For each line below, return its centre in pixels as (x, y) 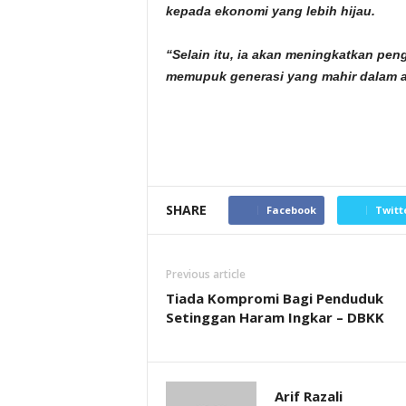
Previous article (205, 274)
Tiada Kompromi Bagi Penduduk (274, 298)
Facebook (291, 210)
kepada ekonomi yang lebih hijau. (270, 11)
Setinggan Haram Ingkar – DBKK (275, 317)
